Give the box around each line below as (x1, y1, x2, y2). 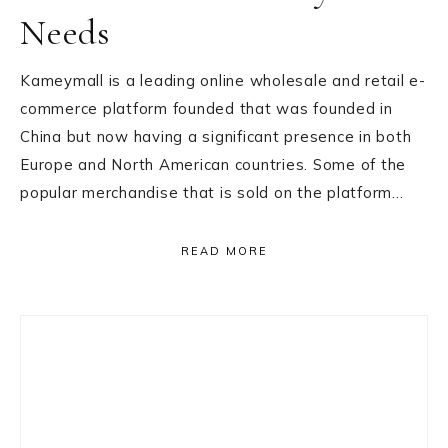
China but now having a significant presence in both (20, 127, 412, 146)
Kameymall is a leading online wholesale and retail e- (20, 71, 426, 90)
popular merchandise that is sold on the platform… (20, 183, 404, 202)
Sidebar (19, 356, 126, 398)
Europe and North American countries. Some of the (20, 155, 406, 174)
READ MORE (180, 244, 268, 258)
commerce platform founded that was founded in (20, 99, 393, 118)
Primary (19, 314, 134, 356)
